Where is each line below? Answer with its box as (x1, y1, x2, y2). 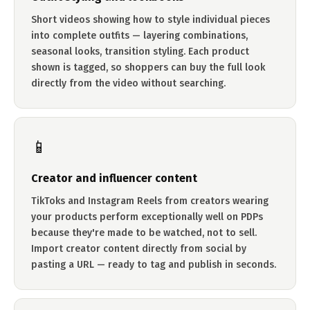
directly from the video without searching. (31, 77, 226, 89)
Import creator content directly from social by (31, 243, 246, 255)
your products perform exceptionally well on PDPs (31, 211, 263, 223)
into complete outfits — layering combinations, (31, 30, 248, 42)
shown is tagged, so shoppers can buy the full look (31, 62, 265, 73)
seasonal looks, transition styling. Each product (31, 46, 249, 57)
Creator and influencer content (31, 172, 197, 185)
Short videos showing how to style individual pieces (31, 14, 270, 26)
